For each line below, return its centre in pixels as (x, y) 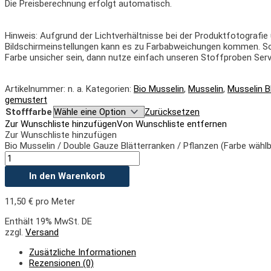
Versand (42, 233)
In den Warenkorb (67, 176)
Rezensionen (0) (61, 263)
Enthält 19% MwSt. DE (48, 222)
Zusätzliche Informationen (83, 253)
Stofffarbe (29, 112)
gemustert (26, 100)
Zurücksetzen (172, 112)
